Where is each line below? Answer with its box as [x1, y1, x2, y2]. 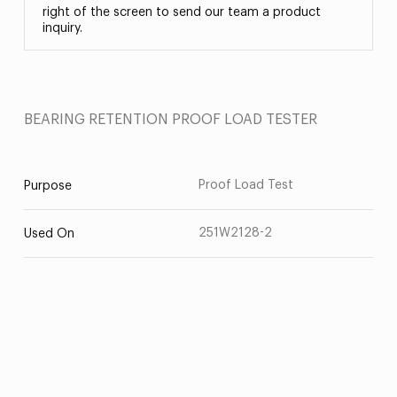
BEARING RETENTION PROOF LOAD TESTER [23, 113, 317, 127]
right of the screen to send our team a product [42, 6, 321, 19]
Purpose [23, 180, 72, 192]
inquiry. [42, 22, 82, 35]
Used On [23, 228, 74, 240]
